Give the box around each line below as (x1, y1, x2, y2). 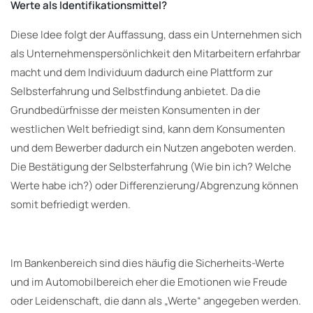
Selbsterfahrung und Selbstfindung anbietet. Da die (10, 84, 261, 99)
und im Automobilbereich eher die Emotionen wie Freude (10, 275, 287, 290)
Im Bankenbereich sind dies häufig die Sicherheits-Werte (10, 256, 284, 271)
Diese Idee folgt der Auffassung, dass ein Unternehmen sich (10, 27, 302, 43)
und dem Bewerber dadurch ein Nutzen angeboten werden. (10, 140, 296, 156)
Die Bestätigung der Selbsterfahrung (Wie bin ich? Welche (10, 159, 291, 175)
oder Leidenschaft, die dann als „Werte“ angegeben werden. (10, 293, 301, 309)
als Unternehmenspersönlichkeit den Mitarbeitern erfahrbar (10, 46, 300, 61)
